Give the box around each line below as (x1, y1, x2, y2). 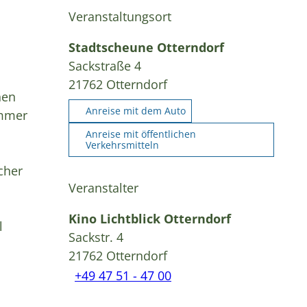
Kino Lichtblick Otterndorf (69, 210, 231, 227)
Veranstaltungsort (69, 8, 171, 25)
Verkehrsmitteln (86, 138, 159, 151)
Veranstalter (69, 179, 138, 196)
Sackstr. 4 (69, 228, 123, 245)
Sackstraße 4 (69, 57, 141, 74)
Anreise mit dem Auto (86, 103, 186, 117)
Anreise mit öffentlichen (86, 127, 196, 140)
